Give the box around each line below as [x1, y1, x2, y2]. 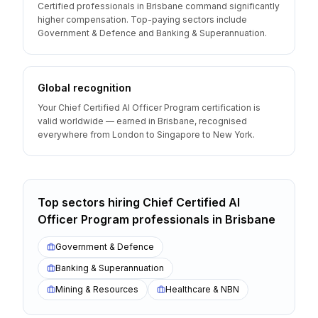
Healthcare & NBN [165, 284, 239, 295]
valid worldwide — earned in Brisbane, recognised [38, 116, 247, 126]
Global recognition [38, 82, 131, 94]
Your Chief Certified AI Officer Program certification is [38, 102, 261, 113]
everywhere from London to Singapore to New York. [38, 129, 255, 140]
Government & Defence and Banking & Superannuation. [38, 28, 267, 38]
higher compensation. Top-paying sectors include [38, 14, 247, 25]
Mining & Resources [55, 284, 138, 295]
